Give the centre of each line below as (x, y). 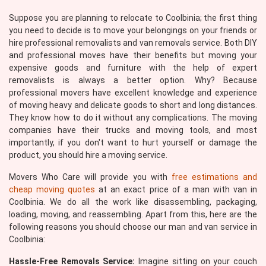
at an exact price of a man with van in (176, 189)
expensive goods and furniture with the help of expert (133, 68)
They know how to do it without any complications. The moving (133, 118)
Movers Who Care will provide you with (90, 177)
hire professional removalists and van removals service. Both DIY (133, 43)
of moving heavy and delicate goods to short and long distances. (133, 105)
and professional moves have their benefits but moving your (133, 55)
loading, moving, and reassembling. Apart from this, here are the (133, 214)
